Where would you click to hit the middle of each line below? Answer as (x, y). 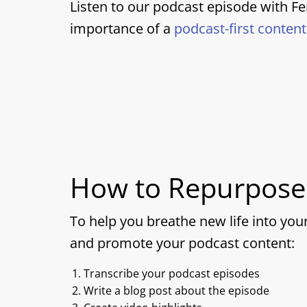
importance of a (122, 28)
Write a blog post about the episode (176, 291)
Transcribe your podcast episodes (172, 273)
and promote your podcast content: (182, 243)
